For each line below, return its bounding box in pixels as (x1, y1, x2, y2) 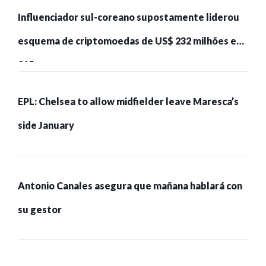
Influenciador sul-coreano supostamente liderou (18, 11, 239, 23)
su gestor (18, 204, 62, 216)
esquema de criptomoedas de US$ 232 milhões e (18, 35, 236, 47)
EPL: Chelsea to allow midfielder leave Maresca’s (18, 96, 239, 107)
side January (18, 119, 74, 131)
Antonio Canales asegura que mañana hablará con (18, 180, 242, 192)
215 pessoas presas (18, 59, 106, 71)
